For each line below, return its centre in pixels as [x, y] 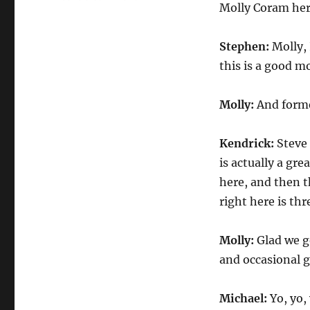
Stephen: [244, 46]
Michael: [243, 298]
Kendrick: [246, 143]
